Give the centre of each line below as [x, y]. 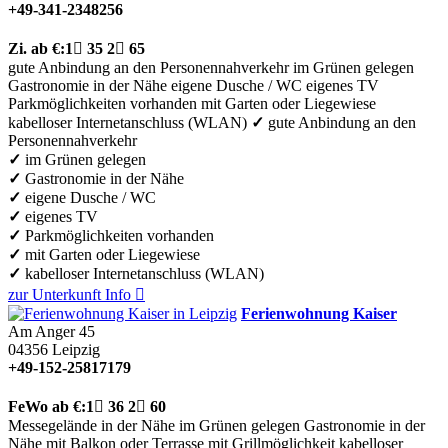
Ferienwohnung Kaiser [319, 313]
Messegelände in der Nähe [91, 425]
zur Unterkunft [54, 294]
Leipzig [76, 349]
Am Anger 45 [51, 331]
